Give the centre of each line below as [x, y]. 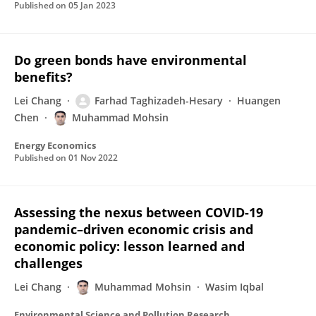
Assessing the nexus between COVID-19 [139, 212]
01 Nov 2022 [93, 158]
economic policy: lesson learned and [129, 246]
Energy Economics [55, 145]
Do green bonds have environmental [130, 60]
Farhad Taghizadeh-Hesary [159, 101]
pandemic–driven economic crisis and [134, 229]
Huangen [259, 101]
